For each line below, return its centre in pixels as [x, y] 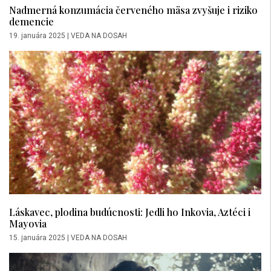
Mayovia [28, 223]
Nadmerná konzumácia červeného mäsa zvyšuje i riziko [133, 10]
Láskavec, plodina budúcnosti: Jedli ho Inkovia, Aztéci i [130, 211]
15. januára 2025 [37, 237]
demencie [31, 21]
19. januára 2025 [37, 36]
